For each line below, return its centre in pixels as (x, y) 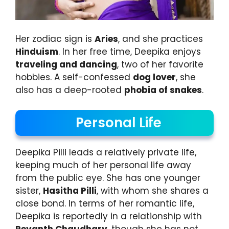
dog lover (154, 77)
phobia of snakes (163, 90)
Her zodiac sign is (55, 39)
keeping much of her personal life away (103, 165)
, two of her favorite (160, 65)
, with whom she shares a (153, 190)
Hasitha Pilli (70, 190)
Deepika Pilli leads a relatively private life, (106, 152)
